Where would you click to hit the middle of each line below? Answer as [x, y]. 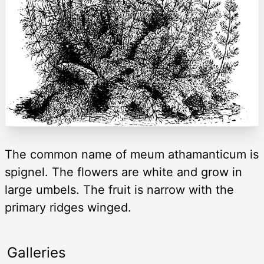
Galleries [37, 253]
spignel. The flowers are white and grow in [123, 172]
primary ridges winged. [68, 208]
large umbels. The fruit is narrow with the [119, 190]
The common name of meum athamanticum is [132, 155]
